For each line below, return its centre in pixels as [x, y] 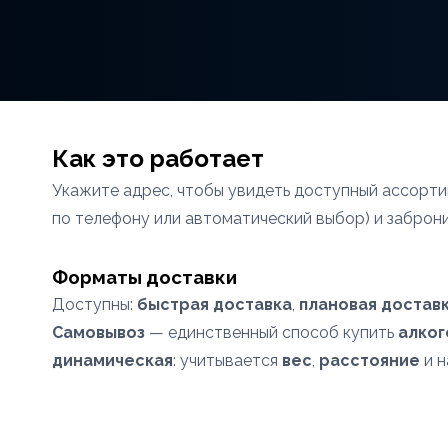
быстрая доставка [214, 304]
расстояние [369, 360]
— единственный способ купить [271, 332]
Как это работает [158, 158]
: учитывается [227, 360]
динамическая [112, 360]
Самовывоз [98, 332]
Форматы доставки [144, 277]
